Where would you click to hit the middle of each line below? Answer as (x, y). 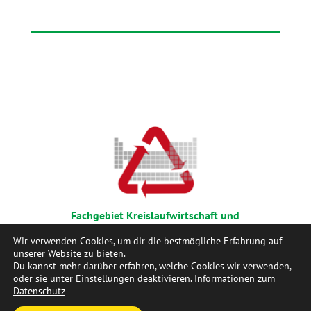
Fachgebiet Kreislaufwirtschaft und (155, 216)
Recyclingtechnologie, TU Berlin (154, 231)
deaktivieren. (165, 278)
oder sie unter (44, 278)
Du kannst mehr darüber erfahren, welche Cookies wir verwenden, (152, 266)
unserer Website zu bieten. (69, 253)
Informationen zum (235, 278)
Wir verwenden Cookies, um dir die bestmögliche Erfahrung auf (148, 241)
